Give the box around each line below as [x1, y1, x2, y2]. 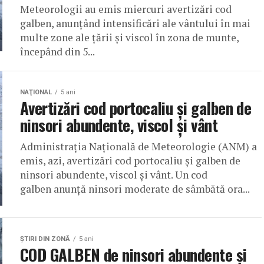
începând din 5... [20, 45, 95, 58]
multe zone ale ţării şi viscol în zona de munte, [20, 31, 239, 44]
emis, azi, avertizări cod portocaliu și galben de [20, 154, 240, 167]
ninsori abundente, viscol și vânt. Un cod [20, 168, 207, 181]
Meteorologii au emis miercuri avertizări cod [20, 2, 232, 16]
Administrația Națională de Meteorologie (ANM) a [20, 140, 257, 153]
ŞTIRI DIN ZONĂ [20, 235, 70, 243]
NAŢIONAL [20, 88, 52, 96]
